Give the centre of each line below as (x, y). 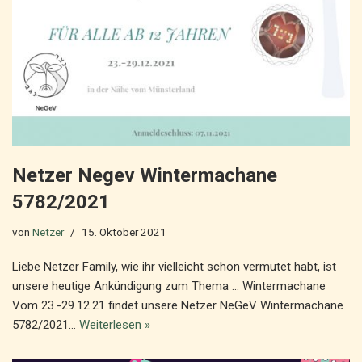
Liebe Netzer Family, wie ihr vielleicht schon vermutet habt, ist (174, 267)
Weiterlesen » (115, 325)
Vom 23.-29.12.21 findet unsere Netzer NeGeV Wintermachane (178, 305)
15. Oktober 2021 (124, 232)
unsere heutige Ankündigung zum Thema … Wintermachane (169, 286)
